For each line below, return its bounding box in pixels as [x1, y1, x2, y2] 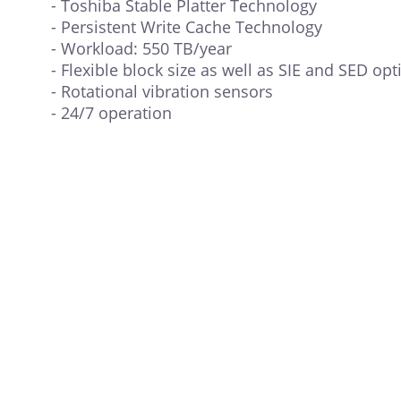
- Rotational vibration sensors [51, 81, 273, 103]
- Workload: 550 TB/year [51, 38, 232, 60]
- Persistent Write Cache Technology [51, 16, 322, 38]
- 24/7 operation [51, 102, 172, 124]
